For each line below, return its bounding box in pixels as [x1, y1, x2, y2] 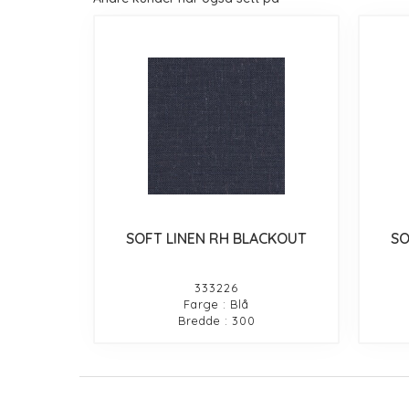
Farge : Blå [184, 296, 250, 311]
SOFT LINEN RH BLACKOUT [126, 228, 308, 247]
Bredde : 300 [177, 312, 256, 328]
